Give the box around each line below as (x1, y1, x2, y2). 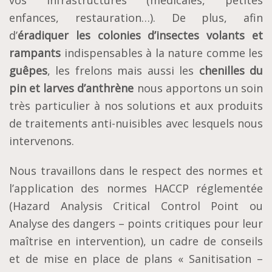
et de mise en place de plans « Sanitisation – (9, 251, 263, 267)
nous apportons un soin (134, 81, 263, 96)
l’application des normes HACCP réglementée (9, 181, 263, 196)
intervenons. (9, 134, 74, 149)
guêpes (9, 63, 47, 78)
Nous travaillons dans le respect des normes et (9, 163, 263, 178)
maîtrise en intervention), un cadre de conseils (9, 234, 263, 249)
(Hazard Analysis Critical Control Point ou (9, 199, 263, 214)
